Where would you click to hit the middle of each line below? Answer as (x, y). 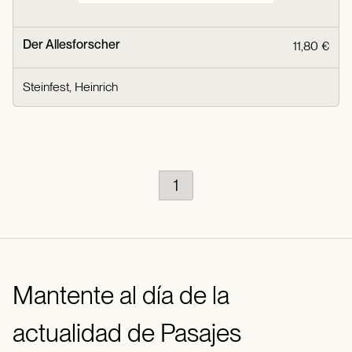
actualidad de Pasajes (127, 332)
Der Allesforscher (71, 44)
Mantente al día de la (121, 295)
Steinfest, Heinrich (70, 86)
